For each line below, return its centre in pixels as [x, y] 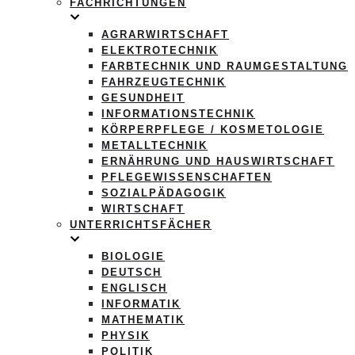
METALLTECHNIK [155, 145]
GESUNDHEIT [143, 98]
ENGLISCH [134, 288]
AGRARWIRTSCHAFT [165, 34]
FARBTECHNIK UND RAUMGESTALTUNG [225, 66]
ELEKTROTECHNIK [160, 50]
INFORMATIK [141, 304]
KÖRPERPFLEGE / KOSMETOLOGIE [213, 130]
